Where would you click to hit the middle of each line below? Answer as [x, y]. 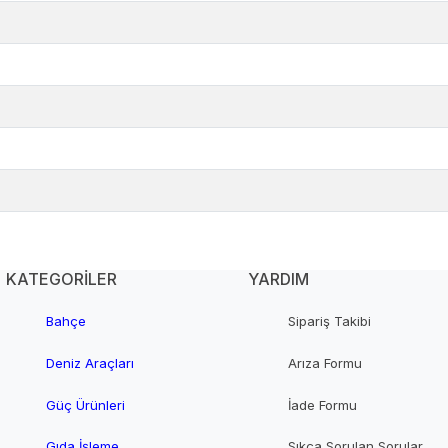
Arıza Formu [325, 362]
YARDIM [278, 279]
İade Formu [322, 404]
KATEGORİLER [61, 279]
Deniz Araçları [90, 362]
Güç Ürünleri [85, 404]
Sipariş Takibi [329, 321]
